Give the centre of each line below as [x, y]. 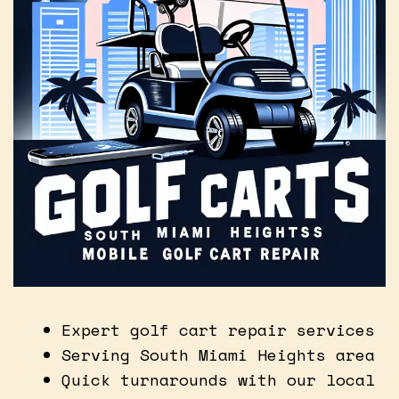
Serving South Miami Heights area [218, 354]
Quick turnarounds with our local [218, 379]
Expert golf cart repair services [218, 329]
